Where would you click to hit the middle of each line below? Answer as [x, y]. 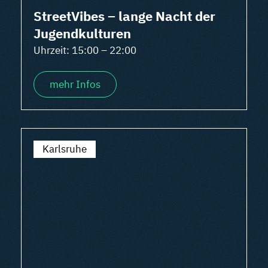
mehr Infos [75, 84]
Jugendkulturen [82, 33]
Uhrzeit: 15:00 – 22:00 [85, 50]
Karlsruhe [65, 149]
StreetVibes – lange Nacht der [124, 16]
